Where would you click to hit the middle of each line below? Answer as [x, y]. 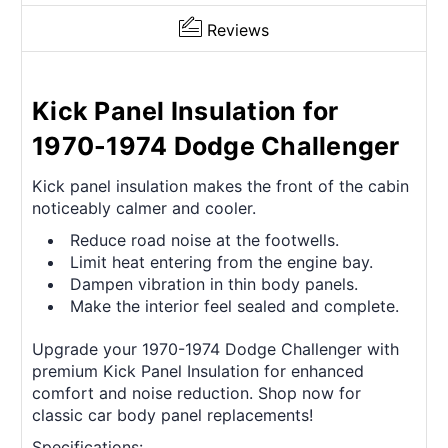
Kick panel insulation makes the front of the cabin [220, 186]
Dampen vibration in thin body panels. [214, 284]
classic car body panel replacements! [172, 415]
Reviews [238, 30]
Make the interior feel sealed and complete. [235, 306]
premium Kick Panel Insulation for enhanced [198, 371]
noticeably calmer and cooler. [144, 208]
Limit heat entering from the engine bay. [222, 262]
